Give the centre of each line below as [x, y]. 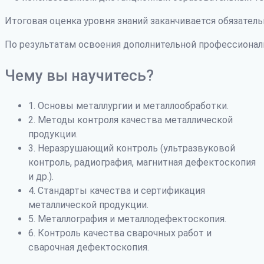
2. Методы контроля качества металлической [131, 120]
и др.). [41, 176]
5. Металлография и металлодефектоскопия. [127, 219]
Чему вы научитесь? [79, 75]
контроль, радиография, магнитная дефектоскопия [142, 162]
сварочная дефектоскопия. [89, 247]
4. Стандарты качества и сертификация [117, 190]
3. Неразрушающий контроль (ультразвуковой [132, 148]
